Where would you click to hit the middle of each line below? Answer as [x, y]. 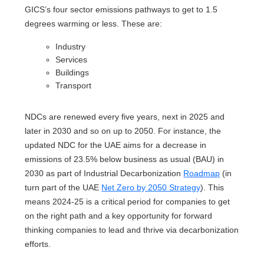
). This [212, 187]
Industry [71, 47]
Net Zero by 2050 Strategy [151, 187]
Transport [74, 85]
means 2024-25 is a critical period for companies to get [128, 202]
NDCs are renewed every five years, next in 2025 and [125, 117]
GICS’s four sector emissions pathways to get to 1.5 [121, 9]
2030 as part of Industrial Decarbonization [104, 173]
